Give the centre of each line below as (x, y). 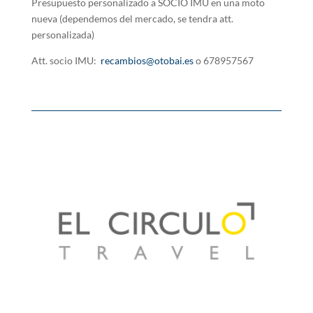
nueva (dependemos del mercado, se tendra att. (132, 19)
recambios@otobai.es (147, 61)
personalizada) (63, 35)
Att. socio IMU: (66, 61)
